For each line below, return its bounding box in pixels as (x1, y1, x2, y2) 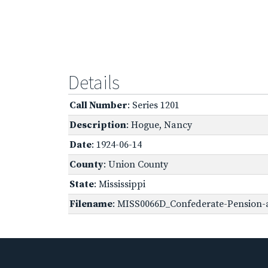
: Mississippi (94, 178, 145, 190)
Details (68, 70, 120, 95)
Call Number (69, 99, 127, 111)
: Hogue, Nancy (126, 118, 192, 131)
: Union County (103, 158, 168, 170)
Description (69, 118, 126, 131)
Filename (69, 197, 112, 210)
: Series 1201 (127, 99, 179, 111)
